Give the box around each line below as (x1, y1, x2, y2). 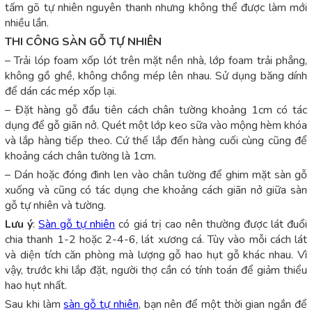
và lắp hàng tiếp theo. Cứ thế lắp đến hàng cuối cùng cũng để (5, 133, 307, 149)
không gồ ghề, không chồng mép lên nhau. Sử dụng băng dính (5, 68, 307, 84)
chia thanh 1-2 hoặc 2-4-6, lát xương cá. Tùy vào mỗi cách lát (5, 232, 307, 248)
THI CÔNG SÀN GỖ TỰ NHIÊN (5, 34, 162, 50)
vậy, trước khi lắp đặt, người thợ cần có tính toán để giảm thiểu (5, 263, 307, 279)
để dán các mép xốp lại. (5, 84, 116, 100)
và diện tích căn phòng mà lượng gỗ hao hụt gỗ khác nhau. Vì (5, 247, 307, 263)
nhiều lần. (5, 15, 49, 31)
